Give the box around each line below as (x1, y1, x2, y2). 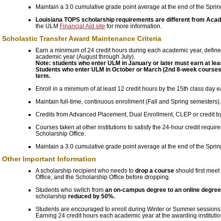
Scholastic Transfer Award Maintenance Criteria (2, 35, 161, 43)
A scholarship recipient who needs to (36, 167, 135, 174)
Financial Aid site (60, 23, 105, 30)
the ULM (36, 23, 60, 30)
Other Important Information (2, 155, 96, 163)
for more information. (105, 23, 163, 30)
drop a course (135, 167, 174, 174)
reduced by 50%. (67, 192, 116, 199)
